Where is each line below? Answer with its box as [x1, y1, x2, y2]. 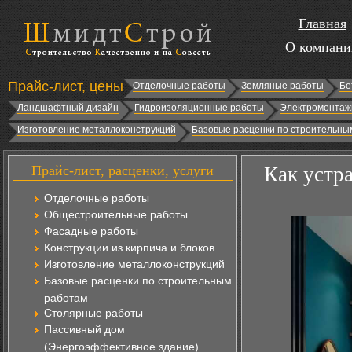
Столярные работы [44, 306, 143, 319]
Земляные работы [241, 80, 324, 91]
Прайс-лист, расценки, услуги [31, 163, 214, 178]
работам [44, 291, 88, 302]
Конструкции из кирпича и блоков [44, 241, 214, 254]
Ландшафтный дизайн [17, 102, 119, 113]
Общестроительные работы [44, 208, 188, 221]
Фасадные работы [44, 225, 138, 237]
